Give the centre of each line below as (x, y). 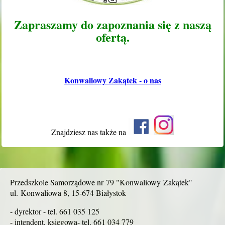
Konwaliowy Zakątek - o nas (113, 80)
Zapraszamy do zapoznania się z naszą (113, 24)
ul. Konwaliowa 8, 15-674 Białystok (68, 193)
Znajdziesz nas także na (90, 132)
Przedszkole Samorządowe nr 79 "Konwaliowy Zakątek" (101, 182)
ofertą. (113, 37)
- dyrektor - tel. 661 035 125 (55, 211)
